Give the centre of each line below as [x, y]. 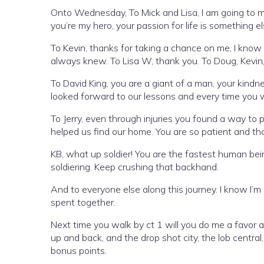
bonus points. [79, 250]
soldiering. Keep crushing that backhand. [135, 167]
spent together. [83, 202]
